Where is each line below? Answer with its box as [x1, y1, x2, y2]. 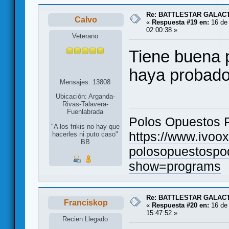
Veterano [72, 32, 99, 40]
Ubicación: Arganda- [55, 92, 115, 100]
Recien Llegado [62, 215, 108, 223]
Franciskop [63, 198, 108, 208]
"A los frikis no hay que [51, 123, 120, 131]
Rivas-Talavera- [62, 100, 108, 108]
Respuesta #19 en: [152, 18, 209, 27]
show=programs [129, 159, 221, 174]
